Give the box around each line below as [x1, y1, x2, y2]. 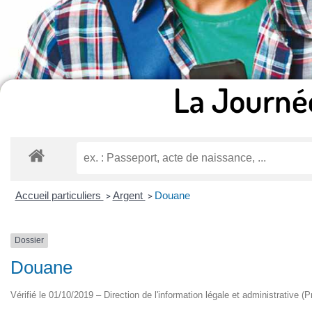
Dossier [15, 235, 44, 246]
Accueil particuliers [15, 189, 104, 202]
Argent [112, 189, 146, 202]
